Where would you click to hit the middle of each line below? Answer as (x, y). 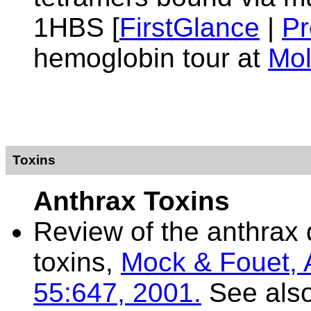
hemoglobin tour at (151, 58)
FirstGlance (190, 27)
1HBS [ (76, 27)
